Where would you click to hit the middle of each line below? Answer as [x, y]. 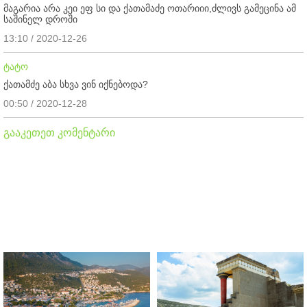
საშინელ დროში [40, 19]
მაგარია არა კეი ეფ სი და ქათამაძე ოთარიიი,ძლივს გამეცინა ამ [150, 8]
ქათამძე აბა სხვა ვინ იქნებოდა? [76, 84]
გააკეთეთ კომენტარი [59, 132]
